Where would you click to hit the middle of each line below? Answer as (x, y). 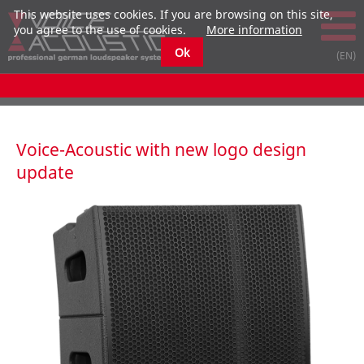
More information (254, 30)
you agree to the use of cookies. (100, 30)
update (45, 172)
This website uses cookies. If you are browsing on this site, (173, 15)
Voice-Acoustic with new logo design (161, 149)
